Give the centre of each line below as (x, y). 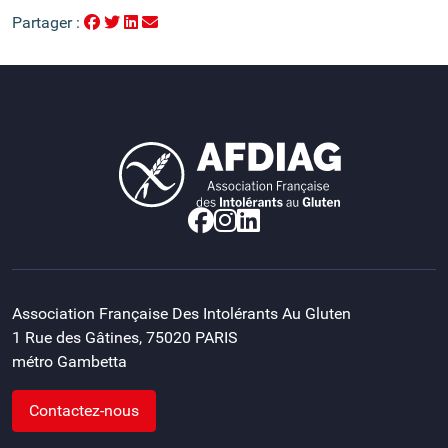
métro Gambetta (69, 361)
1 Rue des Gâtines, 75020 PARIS (125, 337)
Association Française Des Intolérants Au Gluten (181, 313)
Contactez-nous (84, 410)
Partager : (48, 22)
